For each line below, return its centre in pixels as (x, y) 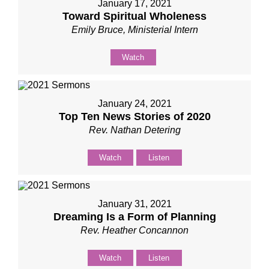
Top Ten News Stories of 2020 (134, 116)
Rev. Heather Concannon (134, 230)
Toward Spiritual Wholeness (134, 16)
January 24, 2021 (134, 104)
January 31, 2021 (134, 204)
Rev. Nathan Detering (134, 130)
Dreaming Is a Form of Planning (134, 217)
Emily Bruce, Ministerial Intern (134, 30)
